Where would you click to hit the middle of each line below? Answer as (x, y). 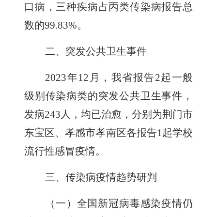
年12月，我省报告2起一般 (130, 77)
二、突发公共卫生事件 (96, 51)
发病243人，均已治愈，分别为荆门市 (108, 114)
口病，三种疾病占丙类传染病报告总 (108, 7)
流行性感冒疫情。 (65, 151)
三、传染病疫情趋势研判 (101, 177)
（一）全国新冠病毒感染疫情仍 (119, 203)
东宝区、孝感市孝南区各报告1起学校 (108, 133)
